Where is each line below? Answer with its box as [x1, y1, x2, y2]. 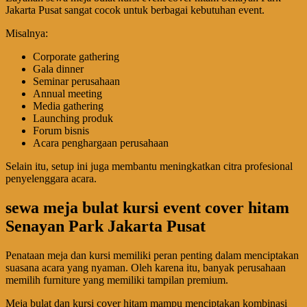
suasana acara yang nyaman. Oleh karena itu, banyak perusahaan [5, 261, 286, 273]
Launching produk [33, 112, 113, 124]
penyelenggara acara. [5, 173, 97, 184]
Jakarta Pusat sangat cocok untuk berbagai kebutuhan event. [5, 4, 265, 16]
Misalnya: [5, 27, 48, 39]
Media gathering [33, 100, 103, 112]
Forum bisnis [33, 125, 89, 136]
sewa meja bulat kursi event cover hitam [5, 198, 289, 217]
